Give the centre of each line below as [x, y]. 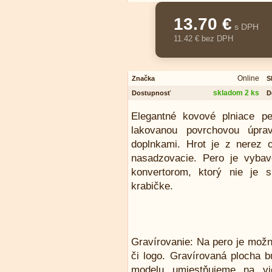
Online [248, 78]
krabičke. [152, 186]
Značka [143, 78]
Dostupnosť [151, 93]
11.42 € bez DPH [203, 39]
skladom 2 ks [236, 93]
